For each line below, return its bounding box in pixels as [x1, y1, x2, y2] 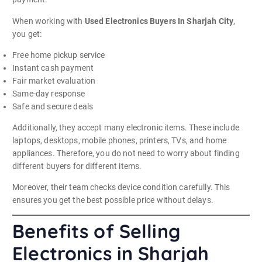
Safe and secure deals [12, 101, 94, 111]
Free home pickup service [12, 50, 105, 60]
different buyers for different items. [12, 161, 142, 171]
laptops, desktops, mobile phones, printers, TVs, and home [12, 135, 227, 145]
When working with [12, 16, 85, 26]
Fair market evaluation [12, 75, 96, 85]
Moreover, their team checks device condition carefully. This [12, 182, 230, 192]
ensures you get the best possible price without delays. [12, 195, 213, 205]
